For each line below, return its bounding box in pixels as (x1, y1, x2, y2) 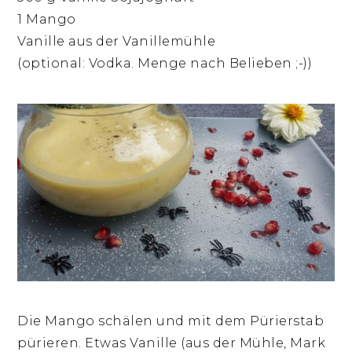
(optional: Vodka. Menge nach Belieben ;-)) (17, 55, 313, 71)
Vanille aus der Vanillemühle (17, 33, 216, 49)
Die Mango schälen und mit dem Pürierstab (17, 313, 324, 329)
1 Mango (17, 11, 76, 27)
